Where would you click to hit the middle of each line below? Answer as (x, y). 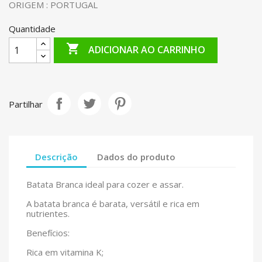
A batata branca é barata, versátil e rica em (113, 204)
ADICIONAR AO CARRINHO (147, 50)
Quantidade (32, 29)
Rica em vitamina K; (65, 252)
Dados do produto (137, 156)
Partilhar (26, 104)
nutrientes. (48, 213)
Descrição (56, 156)
